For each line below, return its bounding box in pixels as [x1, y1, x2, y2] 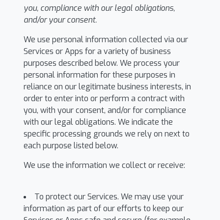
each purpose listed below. [24, 140, 118, 151]
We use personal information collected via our [24, 34, 188, 45]
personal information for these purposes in [24, 70, 175, 80]
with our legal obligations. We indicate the [24, 117, 173, 127]
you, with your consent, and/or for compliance [24, 105, 186, 115]
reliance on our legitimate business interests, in [24, 82, 191, 92]
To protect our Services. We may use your [34, 192, 184, 202]
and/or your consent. [24, 15, 97, 25]
